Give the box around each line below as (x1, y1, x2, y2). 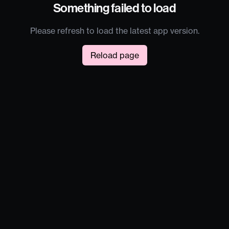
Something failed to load (53, 1, 176, 15)
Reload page (90, 50, 139, 60)
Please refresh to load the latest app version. (30, 26, 199, 36)
